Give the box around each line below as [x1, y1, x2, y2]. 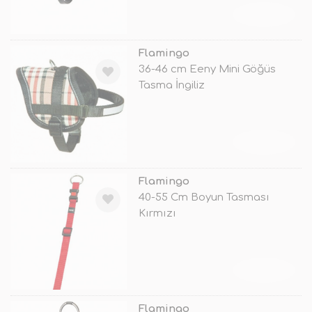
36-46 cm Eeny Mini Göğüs [138, 63, 276, 76]
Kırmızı [138, 207, 176, 219]
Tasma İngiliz [138, 79, 205, 92]
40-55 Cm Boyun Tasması [138, 191, 270, 203]
